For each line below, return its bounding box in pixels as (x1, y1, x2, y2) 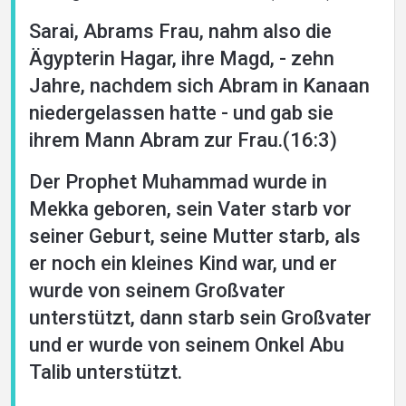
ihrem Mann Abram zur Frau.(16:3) (29, 129, 337, 151)
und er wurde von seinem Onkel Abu (29, 333, 344, 356)
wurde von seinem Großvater (29, 279, 285, 302)
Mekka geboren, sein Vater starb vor (29, 198, 352, 220)
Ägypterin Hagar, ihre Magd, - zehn (29, 47, 334, 70)
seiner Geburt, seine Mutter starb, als (29, 225, 361, 247)
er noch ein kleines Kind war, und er (29, 252, 337, 275)
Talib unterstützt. (29, 361, 182, 383)
